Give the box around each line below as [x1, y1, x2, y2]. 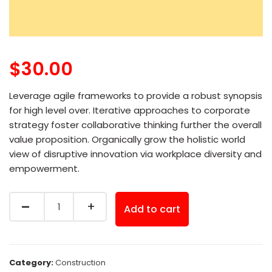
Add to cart [124, 202, 180, 216]
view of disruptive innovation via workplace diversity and [9, 148, 262, 160]
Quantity [10, 193, 53, 206]
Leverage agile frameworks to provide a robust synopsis [9, 89, 262, 102]
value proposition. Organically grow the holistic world [9, 133, 245, 146]
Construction [55, 257, 106, 268]
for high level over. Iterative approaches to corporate [9, 104, 250, 117]
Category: [9, 257, 55, 268]
